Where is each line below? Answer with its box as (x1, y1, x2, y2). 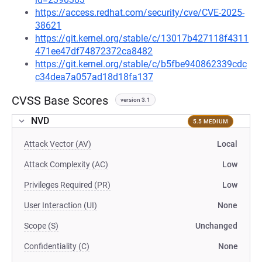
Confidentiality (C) (24, 242, 89, 251)
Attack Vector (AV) (24, 139, 91, 149)
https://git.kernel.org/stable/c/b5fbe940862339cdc (35, 58, 247, 70)
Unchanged (195, 221, 237, 230)
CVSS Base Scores (12, 94, 108, 108)
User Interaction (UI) (24, 201, 97, 210)
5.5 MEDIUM (192, 118, 228, 125)
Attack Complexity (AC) (24, 160, 108, 169)
